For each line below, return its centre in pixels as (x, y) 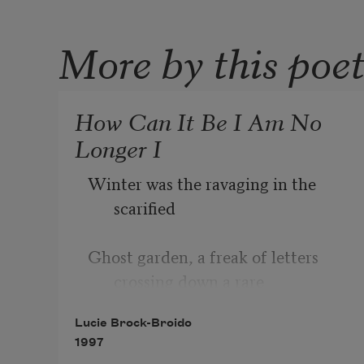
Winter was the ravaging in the (202, 183)
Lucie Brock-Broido (133, 324)
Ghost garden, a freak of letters (203, 256)
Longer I (118, 147)
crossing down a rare (189, 281)
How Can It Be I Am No (198, 121)
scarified (145, 208)
